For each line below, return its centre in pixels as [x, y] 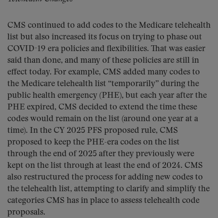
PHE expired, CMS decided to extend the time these [102, 107]
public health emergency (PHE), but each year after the [107, 96]
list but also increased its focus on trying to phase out [105, 37]
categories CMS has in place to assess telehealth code [103, 201]
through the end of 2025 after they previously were [101, 154]
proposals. [26, 212]
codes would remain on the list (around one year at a [103, 119]
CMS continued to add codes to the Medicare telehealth [109, 26]
